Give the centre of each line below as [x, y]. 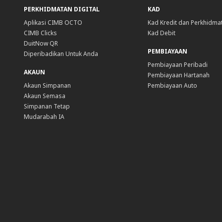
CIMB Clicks [40, 33]
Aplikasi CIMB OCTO [53, 22]
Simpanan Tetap [47, 106]
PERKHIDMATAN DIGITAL [62, 9]
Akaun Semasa [45, 96]
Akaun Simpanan [47, 85]
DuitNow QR [41, 43]
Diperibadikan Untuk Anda [61, 54]
